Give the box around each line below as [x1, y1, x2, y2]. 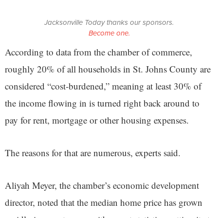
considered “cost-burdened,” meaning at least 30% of [5, 80, 201, 92]
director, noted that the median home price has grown [5, 196, 202, 209]
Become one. [88, 28, 130, 39]
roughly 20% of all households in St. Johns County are [5, 63, 211, 75]
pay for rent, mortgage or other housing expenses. [5, 114, 192, 127]
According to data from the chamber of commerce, [5, 46, 192, 58]
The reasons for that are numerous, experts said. [5, 146, 181, 159]
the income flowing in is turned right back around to [5, 97, 200, 109]
